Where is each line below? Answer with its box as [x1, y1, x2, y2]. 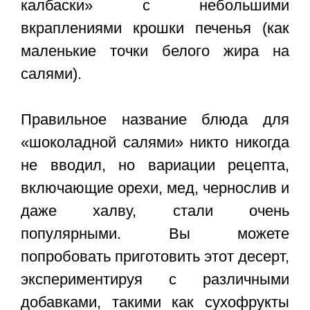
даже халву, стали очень [21, 202, 289, 220]
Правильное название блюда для [21, 111, 289, 129]
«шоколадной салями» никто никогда [21, 134, 289, 152]
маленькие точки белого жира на [21, 42, 289, 60]
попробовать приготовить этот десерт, [21, 248, 289, 266]
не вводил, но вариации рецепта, [21, 156, 289, 174]
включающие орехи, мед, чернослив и [21, 179, 289, 197]
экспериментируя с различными [21, 271, 289, 289]
